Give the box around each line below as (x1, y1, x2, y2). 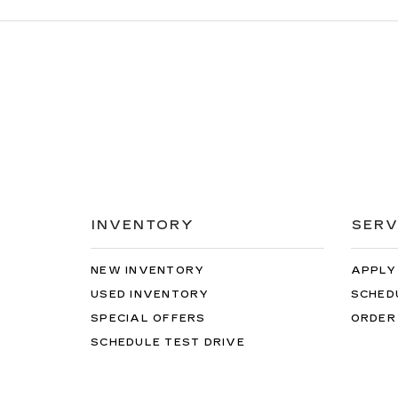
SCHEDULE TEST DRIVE (91, 336, 245, 348)
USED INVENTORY (91, 288, 210, 300)
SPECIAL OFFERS (91, 312, 206, 324)
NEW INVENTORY (91, 264, 205, 276)
